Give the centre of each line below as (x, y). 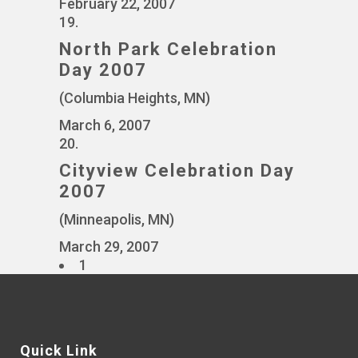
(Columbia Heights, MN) (135, 98)
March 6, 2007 (105, 125)
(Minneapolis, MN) (117, 219)
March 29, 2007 (109, 247)
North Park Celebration (168, 49)
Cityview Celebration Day (177, 171)
